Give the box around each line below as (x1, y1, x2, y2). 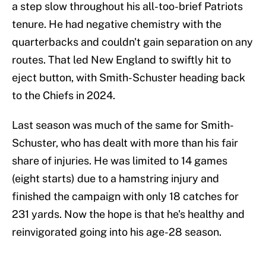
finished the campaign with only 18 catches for (12, 190, 239, 203)
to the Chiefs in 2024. (12, 89, 115, 102)
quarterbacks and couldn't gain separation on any (12, 36, 253, 49)
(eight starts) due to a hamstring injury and (12, 172, 219, 185)
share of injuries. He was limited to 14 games (12, 154, 227, 167)
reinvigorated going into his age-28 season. (12, 226, 221, 239)
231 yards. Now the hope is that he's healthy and (12, 208, 245, 221)
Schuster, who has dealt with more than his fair (12, 137, 238, 150)
